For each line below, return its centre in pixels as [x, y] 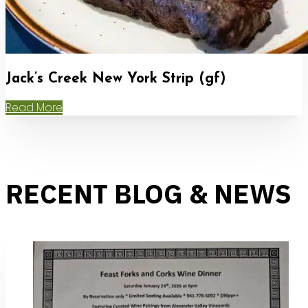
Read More [34, 107]
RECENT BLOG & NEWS [148, 193]
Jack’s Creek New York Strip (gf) [115, 79]
